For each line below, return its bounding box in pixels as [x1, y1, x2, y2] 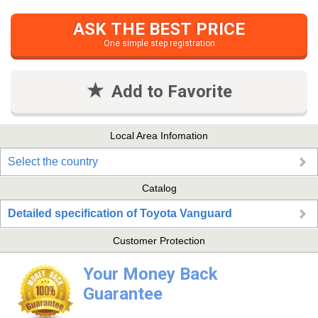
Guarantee [82, 284, 163, 305]
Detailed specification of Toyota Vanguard [8, 207, 232, 220]
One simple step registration [103, 38, 215, 48]
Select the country [8, 155, 98, 168]
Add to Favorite [111, 81, 232, 102]
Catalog [141, 182, 177, 194]
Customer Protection [113, 234, 205, 246]
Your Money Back [82, 264, 218, 285]
